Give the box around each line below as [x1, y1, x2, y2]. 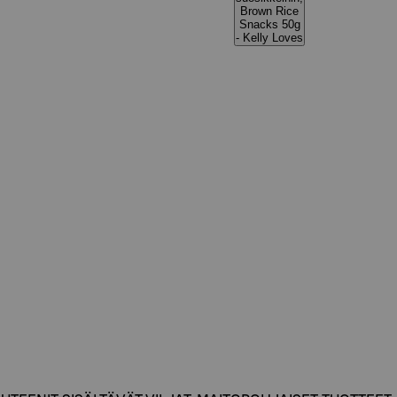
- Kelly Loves [236, 31, 303, 44]
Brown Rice [240, 4, 299, 18]
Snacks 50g [238, 18, 300, 31]
